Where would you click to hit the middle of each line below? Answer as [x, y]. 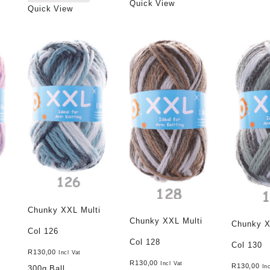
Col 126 [43, 231]
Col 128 [145, 242]
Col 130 [247, 245]
